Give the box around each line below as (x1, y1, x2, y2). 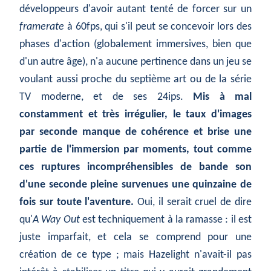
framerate (19, 21, 64, 33)
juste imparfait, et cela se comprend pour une (19, 232, 252, 244)
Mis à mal (193, 91, 252, 103)
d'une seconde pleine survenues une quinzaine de (19, 179, 252, 191)
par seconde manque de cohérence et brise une (19, 126, 252, 139)
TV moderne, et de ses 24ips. (19, 91, 193, 103)
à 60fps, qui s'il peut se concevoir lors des (64, 21, 252, 33)
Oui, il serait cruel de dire (137, 197, 252, 209)
